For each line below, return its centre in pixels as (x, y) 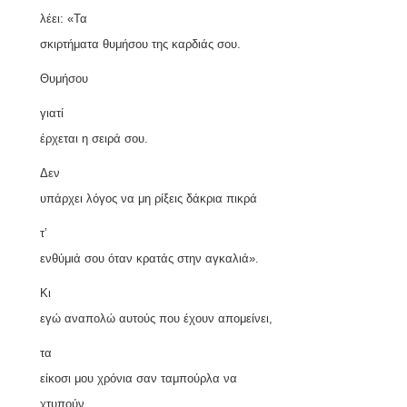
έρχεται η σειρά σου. (94, 138)
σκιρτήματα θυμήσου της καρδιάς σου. (140, 44)
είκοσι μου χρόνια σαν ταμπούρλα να (139, 378)
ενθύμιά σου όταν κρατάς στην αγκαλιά (144, 258)
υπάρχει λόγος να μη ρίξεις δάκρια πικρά (149, 198)
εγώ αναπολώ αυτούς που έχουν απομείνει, (156, 318)
